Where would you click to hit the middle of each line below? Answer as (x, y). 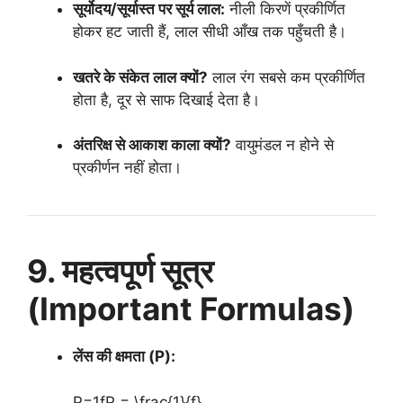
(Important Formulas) (191, 309)
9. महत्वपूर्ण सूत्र (120, 271)
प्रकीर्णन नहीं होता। (127, 167)
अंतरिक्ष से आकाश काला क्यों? (152, 145)
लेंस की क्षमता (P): (124, 356)
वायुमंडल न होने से (282, 145)
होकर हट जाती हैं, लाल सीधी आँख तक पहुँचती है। (210, 31)
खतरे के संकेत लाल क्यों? (140, 77)
